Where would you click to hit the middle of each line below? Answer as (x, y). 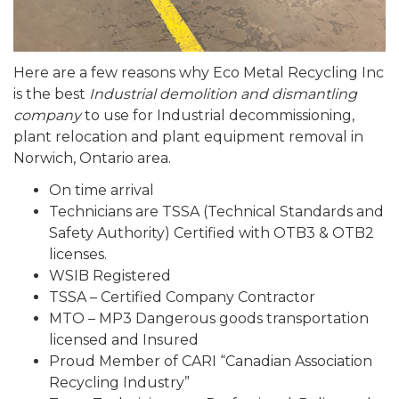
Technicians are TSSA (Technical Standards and (216, 211)
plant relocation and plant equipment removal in (188, 136)
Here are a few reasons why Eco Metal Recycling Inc (199, 72)
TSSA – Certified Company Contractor (182, 297)
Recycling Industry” (119, 382)
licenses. (78, 254)
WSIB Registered (110, 275)
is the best (51, 94)
